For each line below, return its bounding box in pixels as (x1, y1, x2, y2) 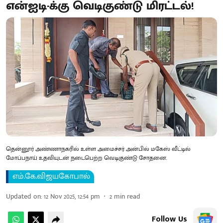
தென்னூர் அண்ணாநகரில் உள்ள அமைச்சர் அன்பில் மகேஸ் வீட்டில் (6, 143, 191, 154)
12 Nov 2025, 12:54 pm (44, 190, 100, 202)
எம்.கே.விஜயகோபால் (12, 169, 90, 183)
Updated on (6, 190, 41, 202)
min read (114, 190, 140, 202)
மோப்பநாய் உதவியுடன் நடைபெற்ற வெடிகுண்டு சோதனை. (6, 152, 167, 163)
